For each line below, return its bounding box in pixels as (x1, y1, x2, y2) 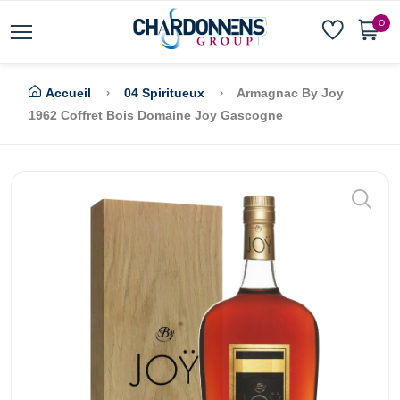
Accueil (46, 86, 91, 100)
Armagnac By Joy (234, 86, 344, 100)
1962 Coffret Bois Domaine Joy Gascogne (29, 108, 283, 122)
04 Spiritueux (124, 86, 204, 100)
